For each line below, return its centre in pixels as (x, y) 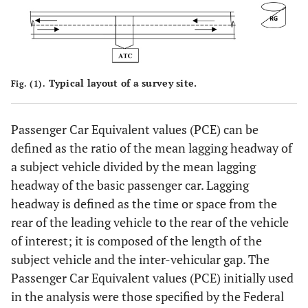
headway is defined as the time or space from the (144, 204)
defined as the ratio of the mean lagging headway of (152, 148)
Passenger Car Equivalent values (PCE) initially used (152, 278)
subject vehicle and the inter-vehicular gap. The (140, 260)
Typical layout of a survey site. (121, 83)
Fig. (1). (29, 84)
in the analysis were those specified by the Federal (147, 297)
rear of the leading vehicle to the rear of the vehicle (150, 222)
